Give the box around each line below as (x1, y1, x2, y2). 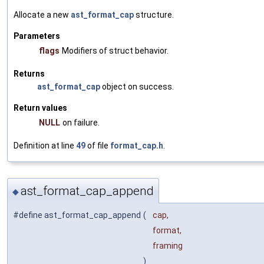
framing (153, 241, 184, 251)
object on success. (100, 81, 174, 91)
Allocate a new (14, 9, 71, 19)
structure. (134, 9, 174, 19)
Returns (14, 68, 45, 78)
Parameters (14, 31, 60, 41)
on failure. (62, 117, 100, 127)
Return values (14, 103, 67, 113)
